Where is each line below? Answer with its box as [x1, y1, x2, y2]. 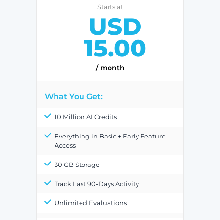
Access [54, 141, 76, 150]
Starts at [97, 3, 123, 11]
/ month [95, 63, 125, 73]
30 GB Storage [54, 161, 100, 169]
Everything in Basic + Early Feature [54, 132, 165, 140]
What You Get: [44, 92, 103, 102]
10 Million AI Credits [54, 113, 117, 121]
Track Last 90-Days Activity [54, 180, 139, 188]
